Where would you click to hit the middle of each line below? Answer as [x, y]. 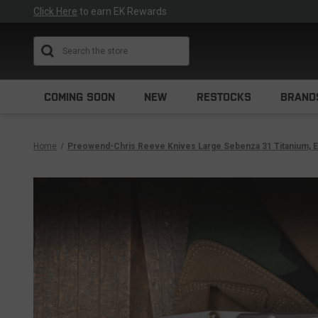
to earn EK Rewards [122, 11]
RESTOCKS [224, 97]
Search [190, 43]
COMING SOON [79, 97]
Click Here [55, 11]
